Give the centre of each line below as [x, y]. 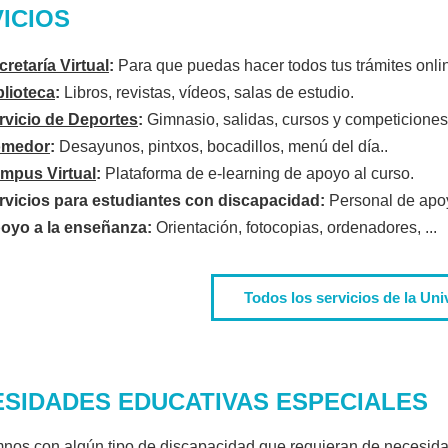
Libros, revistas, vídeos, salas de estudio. [207, 92]
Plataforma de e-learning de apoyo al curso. [259, 173]
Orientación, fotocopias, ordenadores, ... [294, 227]
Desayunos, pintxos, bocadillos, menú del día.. [221, 146]
